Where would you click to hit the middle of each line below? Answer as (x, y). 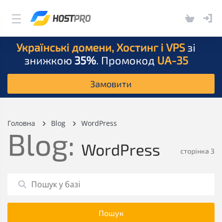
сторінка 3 (197, 151)
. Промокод (126, 60)
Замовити (111, 84)
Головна (21, 123)
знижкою (49, 60)
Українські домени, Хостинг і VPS (101, 47)
